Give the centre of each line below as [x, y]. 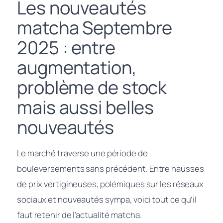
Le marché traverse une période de [82, 153]
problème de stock [92, 87]
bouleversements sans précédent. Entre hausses [111, 168]
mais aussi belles [86, 107]
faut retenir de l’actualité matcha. [79, 215]
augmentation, [77, 67]
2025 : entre [66, 48]
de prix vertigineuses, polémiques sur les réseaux [111, 184]
